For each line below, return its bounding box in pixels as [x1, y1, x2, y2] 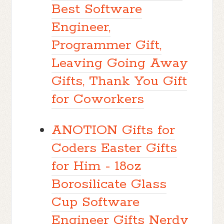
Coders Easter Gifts [51, 139, 177, 157]
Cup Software [51, 193, 140, 211]
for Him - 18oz [51, 157, 141, 175]
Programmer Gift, [51, 36, 162, 54]
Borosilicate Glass [51, 175, 167, 193]
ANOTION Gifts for [51, 121, 175, 139]
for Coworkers [51, 90, 144, 108]
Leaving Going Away [51, 54, 188, 72]
